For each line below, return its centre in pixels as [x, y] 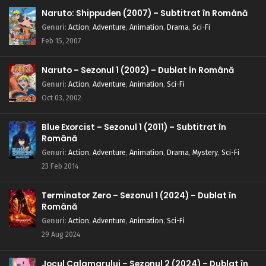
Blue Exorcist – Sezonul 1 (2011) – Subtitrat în [134, 127]
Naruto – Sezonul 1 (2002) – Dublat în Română [138, 70]
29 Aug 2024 [61, 234]
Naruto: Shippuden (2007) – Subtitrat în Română [145, 13]
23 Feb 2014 [60, 166]
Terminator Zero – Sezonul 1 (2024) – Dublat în [139, 195]
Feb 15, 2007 [61, 40]
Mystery [205, 152]
